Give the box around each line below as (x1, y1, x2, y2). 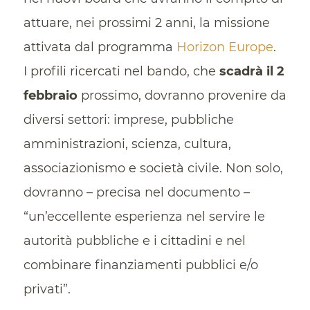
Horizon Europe (176, 39, 273, 55)
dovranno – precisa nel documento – (23, 184, 250, 200)
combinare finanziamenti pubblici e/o (23, 257, 258, 273)
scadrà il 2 (219, 63, 284, 79)
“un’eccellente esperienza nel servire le (23, 208, 265, 224)
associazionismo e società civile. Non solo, (23, 160, 283, 176)
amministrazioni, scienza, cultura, (23, 136, 231, 152)
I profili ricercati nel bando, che (23, 63, 219, 79)
